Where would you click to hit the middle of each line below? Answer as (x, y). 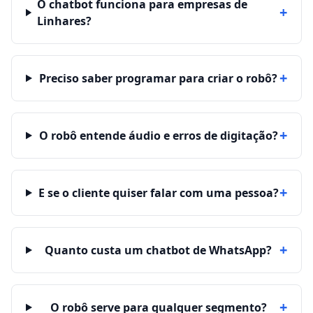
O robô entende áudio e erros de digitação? (158, 136)
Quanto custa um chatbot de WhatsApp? (159, 250)
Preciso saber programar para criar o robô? (159, 78)
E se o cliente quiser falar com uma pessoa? (158, 193)
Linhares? (64, 21)
